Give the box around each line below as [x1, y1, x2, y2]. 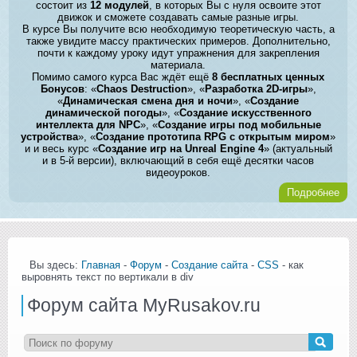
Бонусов [40, 82, 84, 95]
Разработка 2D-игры [204, 82, 308, 95]
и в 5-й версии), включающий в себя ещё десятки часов [42, 154, 315, 167]
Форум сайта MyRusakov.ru [27, 294, 261, 316]
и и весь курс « [24, 142, 98, 155]
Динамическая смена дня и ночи [63, 94, 233, 107]
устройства [21, 130, 79, 143]
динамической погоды [45, 106, 162, 119]
